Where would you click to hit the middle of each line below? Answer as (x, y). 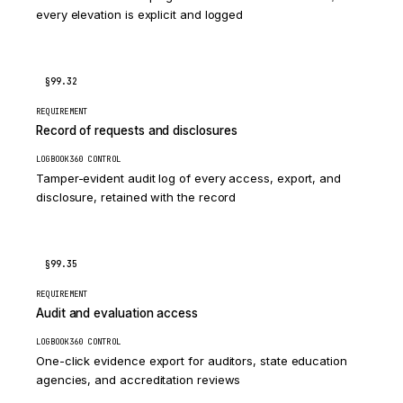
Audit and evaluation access (117, 313)
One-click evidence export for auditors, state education (192, 361)
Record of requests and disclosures (137, 130)
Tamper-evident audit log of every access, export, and (189, 178)
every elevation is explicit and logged (140, 14)
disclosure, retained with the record (136, 197)
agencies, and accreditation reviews (139, 380)
